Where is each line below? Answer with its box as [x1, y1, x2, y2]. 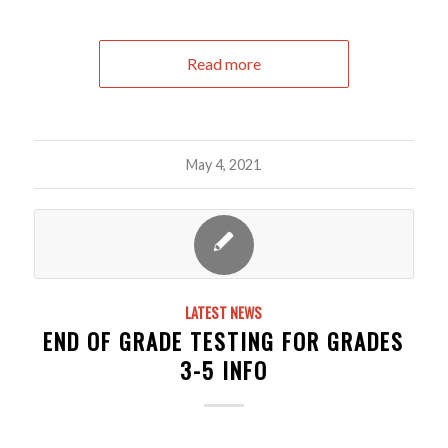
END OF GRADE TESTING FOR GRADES [43, 324, 405, 358]
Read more [186, 54, 261, 74]
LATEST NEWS [185, 302, 263, 324]
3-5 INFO [179, 353, 268, 387]
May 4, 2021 [186, 156, 262, 174]
